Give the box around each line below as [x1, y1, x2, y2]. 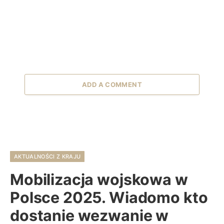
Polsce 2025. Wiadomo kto [10, 188, 208, 206]
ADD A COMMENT [81, 80, 142, 88]
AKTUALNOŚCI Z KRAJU [14, 152, 81, 160]
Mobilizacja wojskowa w [10, 170, 188, 188]
